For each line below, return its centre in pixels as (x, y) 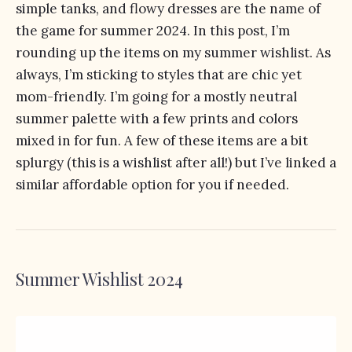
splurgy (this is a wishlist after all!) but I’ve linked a (176, 163)
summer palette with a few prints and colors (157, 119)
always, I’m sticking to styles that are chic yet (159, 75)
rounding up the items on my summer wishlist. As (173, 53)
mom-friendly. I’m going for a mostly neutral (156, 97)
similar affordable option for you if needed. (152, 185)
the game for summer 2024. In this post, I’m (153, 31)
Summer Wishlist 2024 (99, 279)
